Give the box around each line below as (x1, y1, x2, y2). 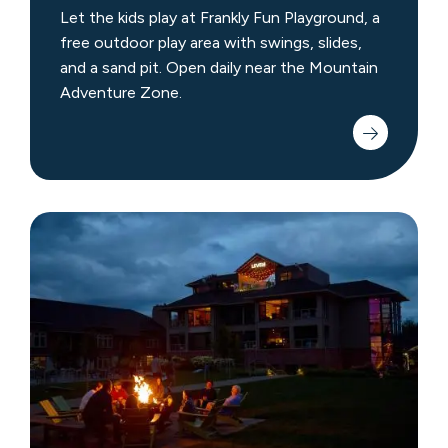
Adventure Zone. (59, 83, 182, 103)
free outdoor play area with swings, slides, (59, 33, 362, 53)
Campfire (29, 265, 96, 285)
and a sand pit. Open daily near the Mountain (59, 58, 378, 78)
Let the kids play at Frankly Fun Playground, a (59, 8, 380, 28)
